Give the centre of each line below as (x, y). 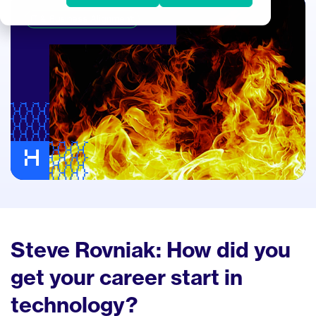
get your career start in (127, 277)
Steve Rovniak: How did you (151, 249)
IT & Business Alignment (83, 20)
